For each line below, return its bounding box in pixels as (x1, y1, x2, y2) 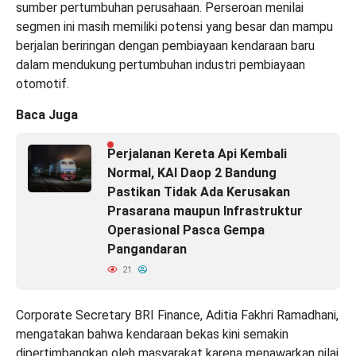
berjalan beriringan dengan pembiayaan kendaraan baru (16, 37, 315, 53)
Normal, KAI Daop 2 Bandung (107, 164, 277, 180)
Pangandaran (107, 241, 187, 257)
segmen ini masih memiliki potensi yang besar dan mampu (16, 18, 333, 34)
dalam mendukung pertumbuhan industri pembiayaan (16, 56, 305, 72)
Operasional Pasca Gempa (107, 222, 265, 238)
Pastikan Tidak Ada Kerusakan (107, 184, 290, 199)
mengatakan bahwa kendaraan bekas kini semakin (16, 326, 288, 342)
